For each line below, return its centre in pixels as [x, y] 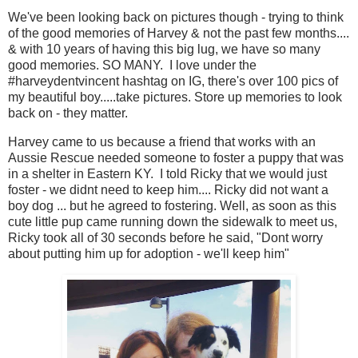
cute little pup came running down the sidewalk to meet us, [173, 221]
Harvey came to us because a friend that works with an [162, 141]
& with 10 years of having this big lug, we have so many [164, 49]
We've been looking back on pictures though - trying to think [176, 17]
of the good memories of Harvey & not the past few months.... [179, 33]
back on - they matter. [68, 113]
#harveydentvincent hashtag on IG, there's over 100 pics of [173, 81]
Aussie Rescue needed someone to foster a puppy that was [176, 157]
